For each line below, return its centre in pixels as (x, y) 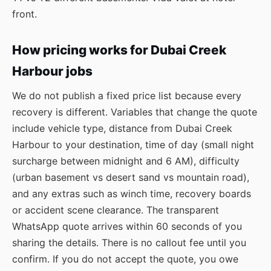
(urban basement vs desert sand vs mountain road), (131, 177)
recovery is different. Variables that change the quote (135, 112)
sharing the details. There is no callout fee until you (129, 243)
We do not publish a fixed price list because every (127, 96)
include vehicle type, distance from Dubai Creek (122, 128)
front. (24, 14)
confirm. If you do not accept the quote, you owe (125, 259)
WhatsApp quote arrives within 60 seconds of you (127, 226)
